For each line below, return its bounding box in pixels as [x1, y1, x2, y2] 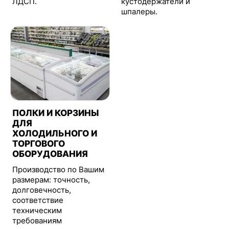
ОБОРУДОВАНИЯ [12, 148, 88, 159]
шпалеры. [121, 7, 158, 16]
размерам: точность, [12, 175, 90, 185]
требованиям [12, 216, 62, 225]
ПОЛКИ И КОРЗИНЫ [12, 107, 99, 118]
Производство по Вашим [12, 165, 105, 174]
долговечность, [12, 185, 72, 195]
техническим [12, 205, 62, 215]
